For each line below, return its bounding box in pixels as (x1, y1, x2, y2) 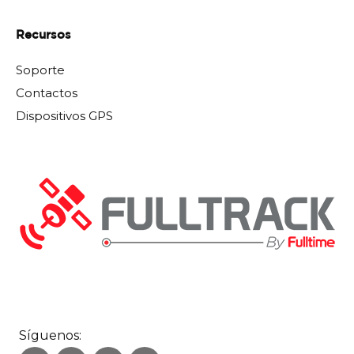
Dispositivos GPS (16, 108, 113, 124)
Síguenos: (19, 328, 81, 344)
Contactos (16, 85, 77, 101)
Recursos (16, 30, 71, 41)
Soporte (16, 62, 65, 78)
